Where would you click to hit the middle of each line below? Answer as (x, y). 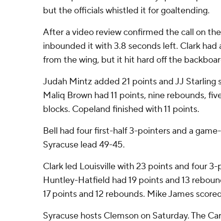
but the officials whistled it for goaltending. (126, 11)
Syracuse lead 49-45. (84, 145)
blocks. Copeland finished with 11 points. (121, 109)
